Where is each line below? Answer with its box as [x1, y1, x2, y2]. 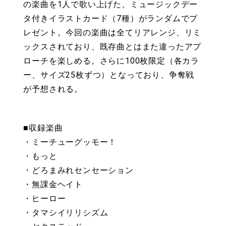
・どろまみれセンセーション [23, 165, 134, 176]
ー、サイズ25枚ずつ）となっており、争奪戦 [23, 70, 195, 80]
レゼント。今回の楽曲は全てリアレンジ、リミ [23, 28, 202, 38]
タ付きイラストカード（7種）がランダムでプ [23, 14, 198, 24]
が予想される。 [23, 84, 83, 94]
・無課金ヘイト [23, 180, 83, 190]
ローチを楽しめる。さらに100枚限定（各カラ [23, 56, 199, 66]
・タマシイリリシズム [23, 208, 108, 218]
